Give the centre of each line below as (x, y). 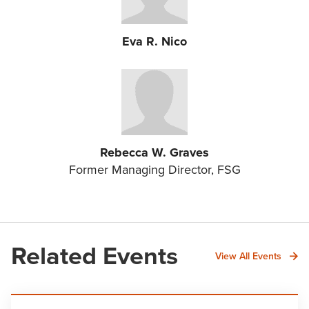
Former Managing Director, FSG (154, 170)
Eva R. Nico (154, 41)
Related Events (94, 256)
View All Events (248, 256)
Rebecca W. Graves (154, 152)
